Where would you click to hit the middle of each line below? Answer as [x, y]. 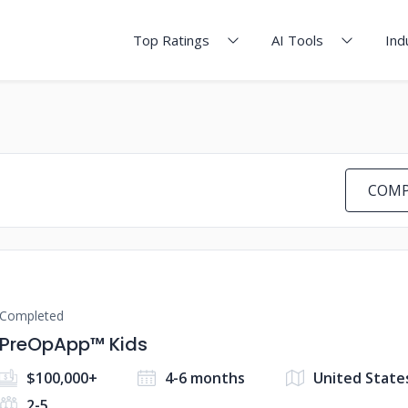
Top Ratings [171, 40]
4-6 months [205, 378]
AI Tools [297, 40]
